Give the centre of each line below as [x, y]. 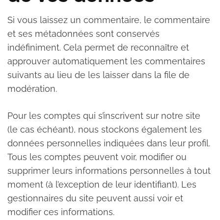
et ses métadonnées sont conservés [83, 33]
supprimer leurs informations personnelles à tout [109, 170]
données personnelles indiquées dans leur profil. [109, 143]
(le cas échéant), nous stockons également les [105, 129]
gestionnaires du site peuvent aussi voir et [95, 198]
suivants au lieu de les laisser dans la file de [98, 75]
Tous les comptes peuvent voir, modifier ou [97, 157]
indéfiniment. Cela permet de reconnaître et [98, 47]
